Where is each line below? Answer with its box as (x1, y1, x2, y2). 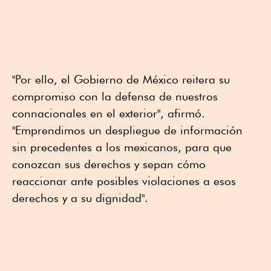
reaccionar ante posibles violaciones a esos (12, 174, 236, 188)
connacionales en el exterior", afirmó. (12, 106, 205, 120)
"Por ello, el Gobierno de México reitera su (12, 72, 230, 86)
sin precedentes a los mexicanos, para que (12, 140, 232, 154)
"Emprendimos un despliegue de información (12, 123, 243, 137)
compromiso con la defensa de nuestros (12, 89, 218, 103)
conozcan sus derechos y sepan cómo (12, 157, 206, 171)
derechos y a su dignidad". (12, 191, 148, 204)
